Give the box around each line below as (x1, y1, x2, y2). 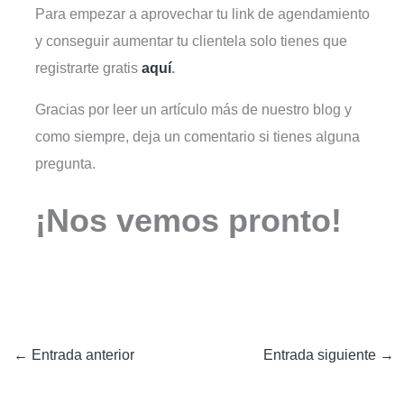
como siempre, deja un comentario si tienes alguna (35, 127, 361, 144)
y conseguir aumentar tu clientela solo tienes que (35, 32, 348, 49)
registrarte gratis (35, 59, 142, 76)
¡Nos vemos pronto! (35, 202, 343, 240)
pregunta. (35, 154, 96, 171)
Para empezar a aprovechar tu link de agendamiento (35, 5, 371, 22)
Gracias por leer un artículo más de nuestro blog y (35, 100, 353, 117)
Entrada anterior (27, 345, 134, 363)
